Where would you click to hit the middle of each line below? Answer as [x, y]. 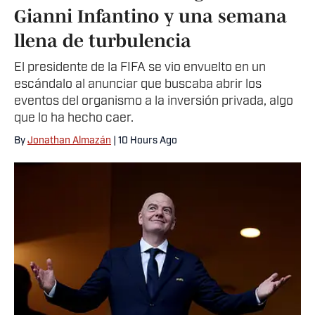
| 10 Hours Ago [144, 141]
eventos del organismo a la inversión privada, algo [154, 101]
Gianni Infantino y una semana [150, 15]
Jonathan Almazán [69, 141]
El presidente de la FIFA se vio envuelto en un [140, 67]
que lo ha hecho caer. [74, 118]
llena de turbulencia [103, 40]
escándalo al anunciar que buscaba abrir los [138, 84]
